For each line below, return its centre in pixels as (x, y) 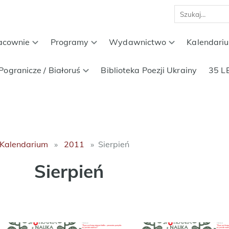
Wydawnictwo (138, 42)
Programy (70, 42)
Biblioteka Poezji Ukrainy (149, 70)
